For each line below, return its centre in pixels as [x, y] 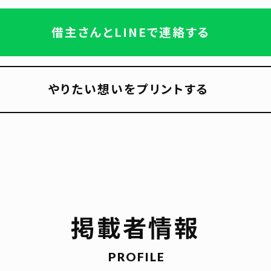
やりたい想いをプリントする [128, 89]
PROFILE [137, 256]
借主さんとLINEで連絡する [131, 31]
